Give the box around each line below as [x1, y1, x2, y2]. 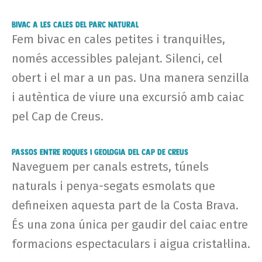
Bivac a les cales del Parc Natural [12, 19, 139, 29]
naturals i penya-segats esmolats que [12, 178, 215, 193]
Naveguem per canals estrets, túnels [12, 159, 209, 174]
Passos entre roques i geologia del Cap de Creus [12, 146, 188, 157]
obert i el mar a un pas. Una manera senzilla [12, 70, 249, 85]
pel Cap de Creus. [12, 109, 104, 123]
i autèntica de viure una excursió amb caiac [12, 89, 244, 104]
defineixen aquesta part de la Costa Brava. [12, 198, 239, 212]
